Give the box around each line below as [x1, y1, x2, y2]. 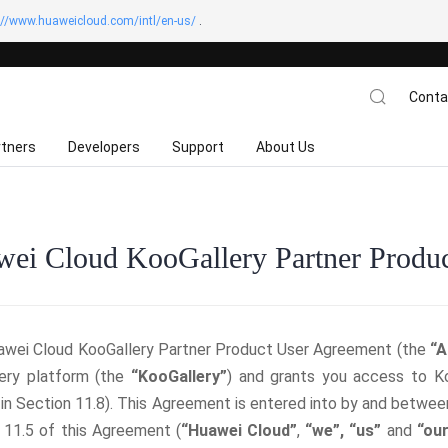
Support [172, 138, 225, 155]
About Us [256, 138, 316, 155]
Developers [68, 138, 141, 155]
